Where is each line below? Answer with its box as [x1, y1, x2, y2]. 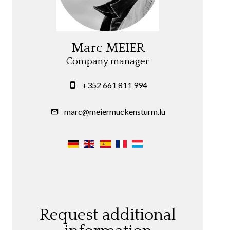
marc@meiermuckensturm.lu [64, 107, 165, 117]
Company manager [66, 56, 149, 67]
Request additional [40, 206, 176, 224]
